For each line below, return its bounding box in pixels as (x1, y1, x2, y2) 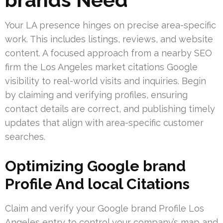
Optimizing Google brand (5, 157, 186, 175)
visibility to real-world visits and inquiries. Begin (5, 75, 206, 86)
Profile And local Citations (5, 175, 190, 193)
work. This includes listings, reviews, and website (5, 33, 213, 44)
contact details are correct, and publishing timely (5, 103, 215, 114)
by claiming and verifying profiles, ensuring (5, 89, 188, 100)
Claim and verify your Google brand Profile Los (5, 203, 204, 214)
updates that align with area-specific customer (5, 117, 204, 128)
